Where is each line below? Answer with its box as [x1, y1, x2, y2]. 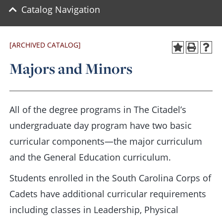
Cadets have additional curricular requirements [9, 188, 206, 200]
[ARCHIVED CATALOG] [9, 40, 81, 50]
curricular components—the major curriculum [9, 135, 202, 147]
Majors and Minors [9, 58, 132, 79]
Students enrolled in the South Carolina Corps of [9, 172, 211, 184]
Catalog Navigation [21, 3, 100, 15]
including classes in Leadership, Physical [9, 204, 178, 216]
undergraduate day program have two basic [9, 119, 192, 131]
